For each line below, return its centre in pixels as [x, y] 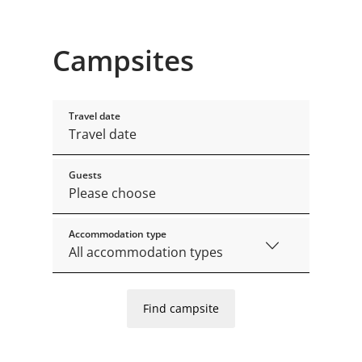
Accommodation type [117, 234]
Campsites [123, 61]
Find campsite [181, 309]
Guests [85, 175]
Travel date [94, 116]
